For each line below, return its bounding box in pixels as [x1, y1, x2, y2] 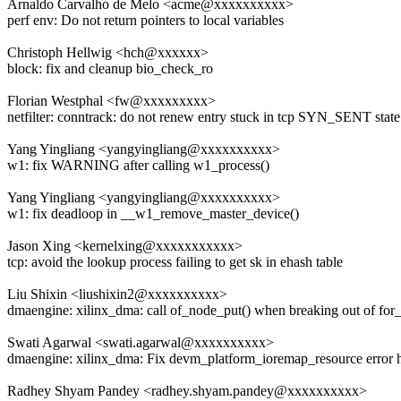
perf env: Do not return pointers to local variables [7, 13, 284, 29]
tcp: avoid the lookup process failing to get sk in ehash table [7, 254, 343, 270]
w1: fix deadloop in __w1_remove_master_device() [7, 206, 299, 222]
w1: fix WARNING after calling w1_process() [7, 158, 269, 174]
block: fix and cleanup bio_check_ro [7, 61, 213, 77]
